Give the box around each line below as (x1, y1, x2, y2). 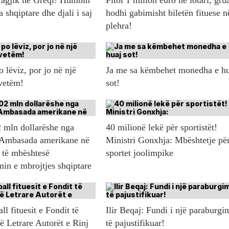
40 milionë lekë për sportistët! (106, 122, 218, 133)
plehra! (106, 20, 132, 31)
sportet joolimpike (106, 148, 174, 158)
